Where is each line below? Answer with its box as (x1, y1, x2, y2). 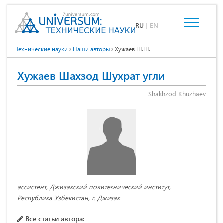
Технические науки (16, 45, 68, 53)
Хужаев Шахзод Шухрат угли (17, 68, 165, 83)
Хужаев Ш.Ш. (113, 45, 150, 53)
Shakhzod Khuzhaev (148, 89, 206, 98)
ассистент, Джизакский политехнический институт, (17, 182, 171, 191)
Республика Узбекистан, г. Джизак (17, 193, 120, 202)
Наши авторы (73, 45, 110, 53)
